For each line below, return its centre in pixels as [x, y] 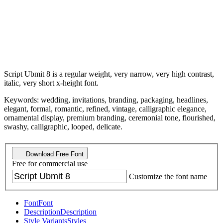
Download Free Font [54, 154]
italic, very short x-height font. [51, 83]
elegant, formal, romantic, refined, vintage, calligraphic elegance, [105, 109]
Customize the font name [168, 177]
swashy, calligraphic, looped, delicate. [63, 126]
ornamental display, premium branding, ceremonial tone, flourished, [110, 117]
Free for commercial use [50, 164]
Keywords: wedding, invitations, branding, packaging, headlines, [106, 100]
